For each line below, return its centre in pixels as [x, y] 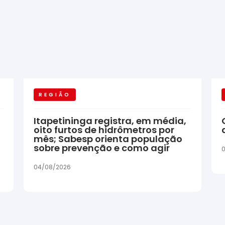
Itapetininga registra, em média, [110, 121]
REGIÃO [55, 94]
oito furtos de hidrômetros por [104, 130]
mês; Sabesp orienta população [108, 139]
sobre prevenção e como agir [102, 148]
